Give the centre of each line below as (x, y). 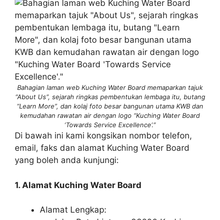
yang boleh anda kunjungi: (67, 160)
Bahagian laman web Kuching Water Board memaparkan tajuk (110, 88)
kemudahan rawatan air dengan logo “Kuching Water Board (110, 116)
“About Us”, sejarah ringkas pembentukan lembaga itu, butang (110, 97)
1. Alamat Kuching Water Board (78, 185)
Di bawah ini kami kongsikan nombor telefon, (103, 136)
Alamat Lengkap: (73, 210)
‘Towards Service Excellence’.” (110, 125)
